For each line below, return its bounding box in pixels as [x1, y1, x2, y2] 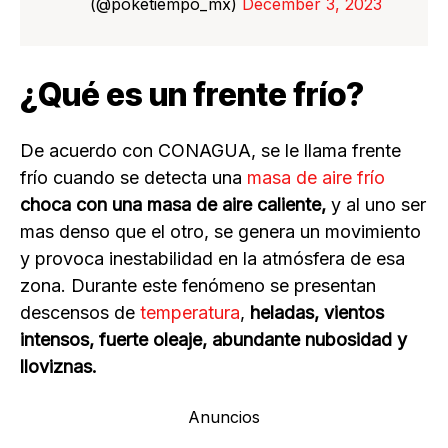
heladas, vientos [250, 301, 384, 323]
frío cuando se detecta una [20, 166, 242, 188]
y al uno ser [326, 193, 426, 215]
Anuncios [188, 406, 260, 427]
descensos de [20, 301, 140, 323]
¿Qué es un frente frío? [20, 74, 364, 114]
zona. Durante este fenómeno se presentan [20, 274, 376, 296]
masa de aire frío [242, 166, 385, 188]
